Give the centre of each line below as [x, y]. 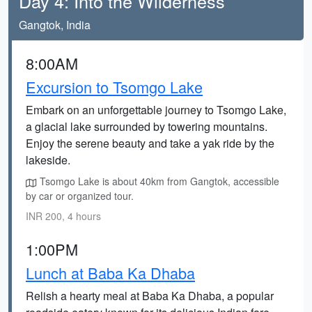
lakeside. [48, 160]
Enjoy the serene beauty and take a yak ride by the [150, 143]
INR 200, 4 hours [63, 216]
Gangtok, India [55, 25]
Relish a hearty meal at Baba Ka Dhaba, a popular [150, 296]
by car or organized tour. [80, 196]
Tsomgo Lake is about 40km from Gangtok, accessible [158, 181]
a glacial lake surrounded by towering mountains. [147, 126]
